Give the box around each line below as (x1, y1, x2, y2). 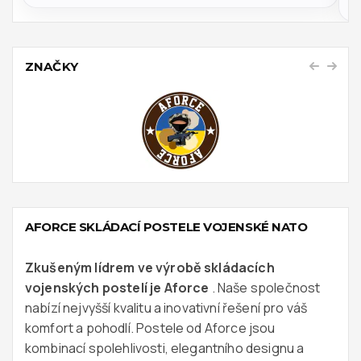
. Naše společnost (209, 278, 321, 297)
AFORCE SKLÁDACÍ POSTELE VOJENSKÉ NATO (25, 218, 308, 234)
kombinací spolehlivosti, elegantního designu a (25, 338, 305, 357)
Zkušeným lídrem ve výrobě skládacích (25, 258, 275, 276)
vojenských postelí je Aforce (25, 278, 210, 297)
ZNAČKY (25, 58, 78, 74)
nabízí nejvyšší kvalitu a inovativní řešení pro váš (25, 298, 308, 317)
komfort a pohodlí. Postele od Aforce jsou (25, 318, 276, 337)
